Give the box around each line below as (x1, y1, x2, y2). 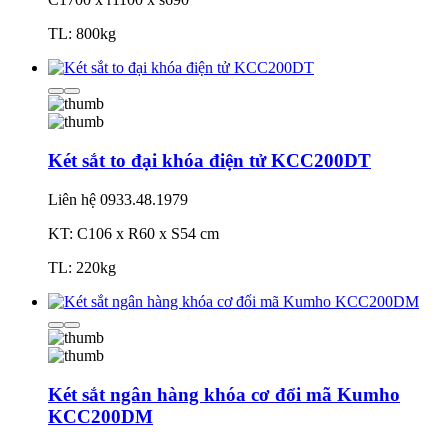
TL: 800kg (48, 25, 116, 43)
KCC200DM (48, 405, 153, 427)
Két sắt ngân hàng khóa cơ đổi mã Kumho (48, 383, 400, 405)
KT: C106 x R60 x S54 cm (48, 224, 219, 242)
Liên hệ (48, 190, 96, 208)
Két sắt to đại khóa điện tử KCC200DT (48, 150, 371, 172)
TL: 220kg (48, 258, 116, 276)
